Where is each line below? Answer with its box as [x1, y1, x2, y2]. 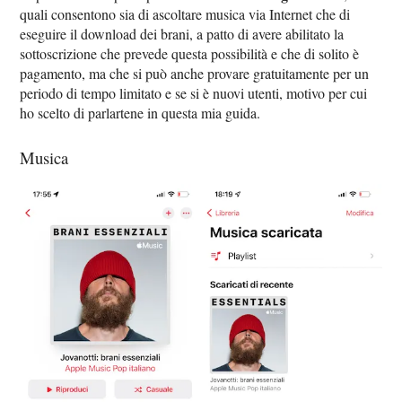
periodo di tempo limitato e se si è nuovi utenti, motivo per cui [20, 83, 368, 102]
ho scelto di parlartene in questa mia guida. [20, 102, 261, 122]
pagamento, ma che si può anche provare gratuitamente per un [20, 63, 370, 83]
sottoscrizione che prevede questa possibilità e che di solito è [20, 43, 360, 63]
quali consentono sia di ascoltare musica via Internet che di [20, 4, 351, 23]
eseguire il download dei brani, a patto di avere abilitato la [20, 23, 345, 43]
